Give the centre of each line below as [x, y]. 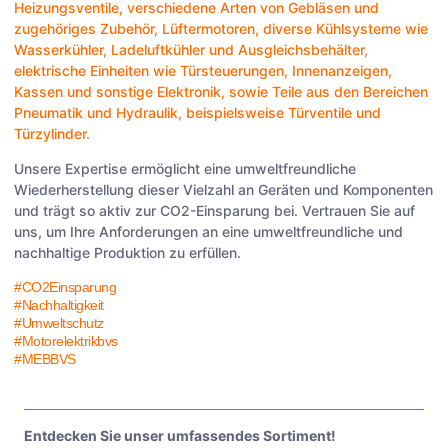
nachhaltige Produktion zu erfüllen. [127, 253]
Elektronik [189, 92]
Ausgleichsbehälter [301, 50]
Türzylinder [50, 134]
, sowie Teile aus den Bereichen [324, 92]
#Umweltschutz [59, 322]
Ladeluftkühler [158, 50]
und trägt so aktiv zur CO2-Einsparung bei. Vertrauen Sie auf [214, 211]
